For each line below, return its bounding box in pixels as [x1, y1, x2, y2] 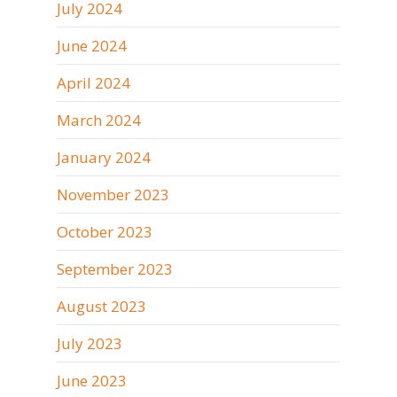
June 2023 [57, 370, 127, 391]
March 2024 [57, 110, 141, 130]
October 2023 [57, 222, 152, 242]
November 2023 [57, 184, 169, 205]
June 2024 [57, 35, 127, 56]
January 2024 [57, 147, 151, 167]
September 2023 [57, 259, 173, 279]
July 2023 [57, 333, 122, 354]
